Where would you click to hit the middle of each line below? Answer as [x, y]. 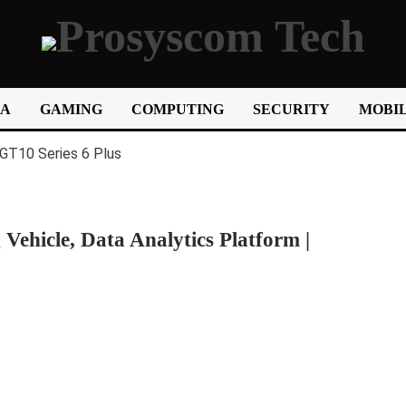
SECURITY [291, 109]
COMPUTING [178, 109]
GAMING [71, 109]
